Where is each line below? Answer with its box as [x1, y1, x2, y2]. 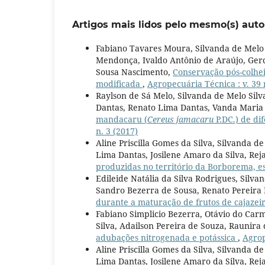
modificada [96, 78, 143, 90]
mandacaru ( [96, 114, 147, 125]
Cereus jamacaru [147, 114, 214, 125]
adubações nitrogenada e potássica [96, 232, 238, 244]
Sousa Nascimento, [96, 66, 173, 78]
